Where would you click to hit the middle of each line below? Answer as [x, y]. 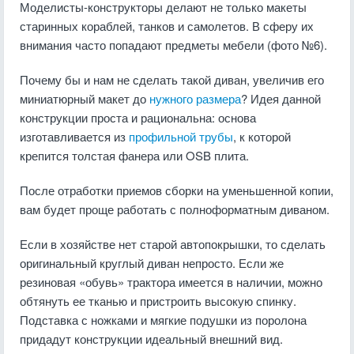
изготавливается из [74, 136]
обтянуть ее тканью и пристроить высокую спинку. [158, 301]
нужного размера [195, 98]
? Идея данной [281, 98]
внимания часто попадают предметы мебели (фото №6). [173, 45]
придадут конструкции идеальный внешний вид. [151, 339]
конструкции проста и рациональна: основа [138, 117]
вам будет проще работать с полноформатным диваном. [175, 209]
